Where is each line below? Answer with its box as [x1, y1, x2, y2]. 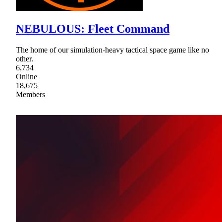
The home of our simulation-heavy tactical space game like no [16, 46, 209, 55]
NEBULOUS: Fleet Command [16, 22, 169, 36]
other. [16, 55, 33, 63]
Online [16, 72, 37, 81]
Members [16, 90, 45, 99]
